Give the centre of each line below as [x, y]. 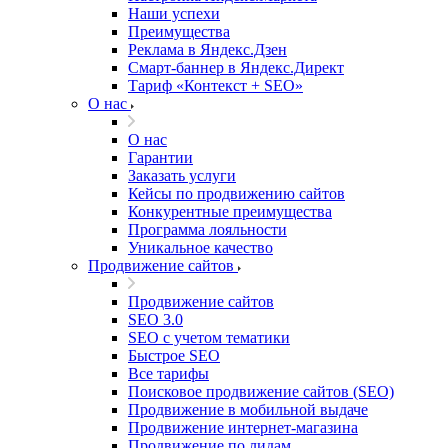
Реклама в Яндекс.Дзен [207, 49]
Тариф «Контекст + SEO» [215, 85]
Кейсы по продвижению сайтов [236, 193]
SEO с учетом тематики [209, 337]
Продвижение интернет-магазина [243, 427]
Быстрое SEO [174, 355]
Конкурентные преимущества [230, 211]
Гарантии [160, 157]
